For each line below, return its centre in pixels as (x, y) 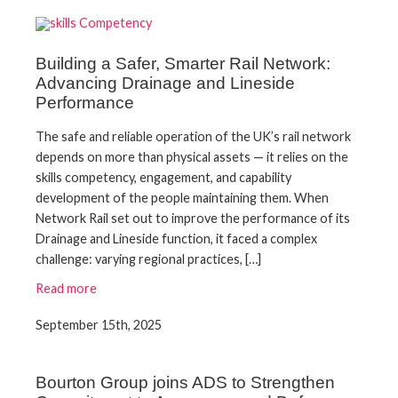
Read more (66, 288)
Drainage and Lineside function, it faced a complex (176, 239)
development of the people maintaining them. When (182, 198)
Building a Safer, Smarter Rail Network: (183, 64)
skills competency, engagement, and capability (163, 178)
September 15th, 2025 (99, 324)
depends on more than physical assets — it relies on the (192, 157)
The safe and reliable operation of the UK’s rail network (193, 137)
